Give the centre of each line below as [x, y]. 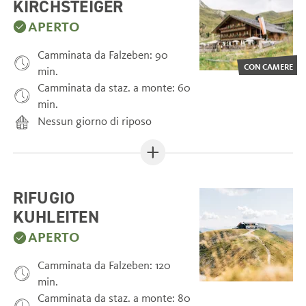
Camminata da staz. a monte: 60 [114, 87]
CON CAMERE [269, 66]
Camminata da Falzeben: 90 [103, 55]
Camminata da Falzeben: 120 [105, 265]
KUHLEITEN [56, 216]
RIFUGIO [44, 197]
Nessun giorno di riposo [95, 122]
